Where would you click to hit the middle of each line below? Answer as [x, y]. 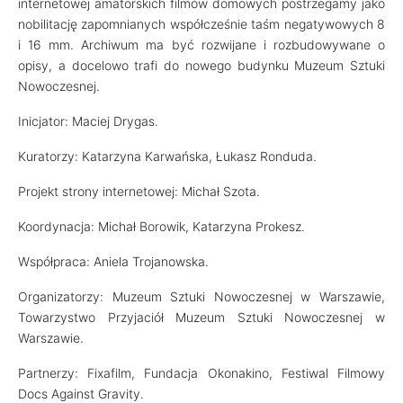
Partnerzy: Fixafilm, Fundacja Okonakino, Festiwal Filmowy [201, 373]
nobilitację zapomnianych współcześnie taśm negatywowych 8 [201, 24]
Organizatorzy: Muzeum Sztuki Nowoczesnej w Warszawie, [201, 297]
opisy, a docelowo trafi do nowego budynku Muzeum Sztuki [201, 66]
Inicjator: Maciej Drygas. [88, 121]
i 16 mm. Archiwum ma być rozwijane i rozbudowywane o [201, 45]
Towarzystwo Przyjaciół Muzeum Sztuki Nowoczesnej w [201, 318]
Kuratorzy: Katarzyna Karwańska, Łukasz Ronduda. [167, 157]
